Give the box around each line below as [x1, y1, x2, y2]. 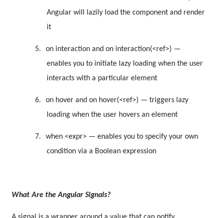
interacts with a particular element [47, 74, 157, 83]
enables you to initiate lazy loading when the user [47, 60, 203, 68]
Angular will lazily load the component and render [47, 9, 205, 17]
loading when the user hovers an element [47, 111, 178, 119]
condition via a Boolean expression [47, 147, 156, 156]
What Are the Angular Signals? [12, 191, 110, 200]
